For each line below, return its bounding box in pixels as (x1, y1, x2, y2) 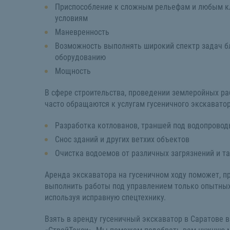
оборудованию (55, 52, 106, 62)
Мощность (55, 66, 91, 76)
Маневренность (55, 27, 111, 37)
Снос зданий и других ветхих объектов (55, 134, 189, 144)
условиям (55, 13, 88, 23)
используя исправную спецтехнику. (45, 192, 168, 202)
